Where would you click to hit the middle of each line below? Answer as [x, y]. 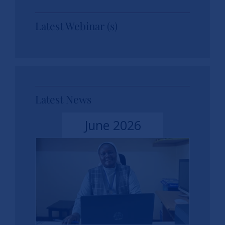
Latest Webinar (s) [77, 25]
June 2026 [113, 125]
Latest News [64, 99]
